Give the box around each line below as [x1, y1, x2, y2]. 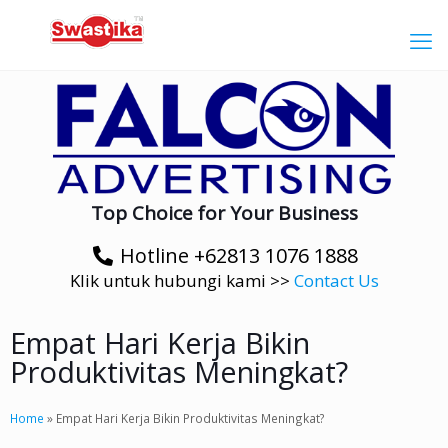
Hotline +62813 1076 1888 [120, 242, 358, 270]
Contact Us [293, 269, 379, 293]
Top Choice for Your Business [90, 200, 358, 227]
